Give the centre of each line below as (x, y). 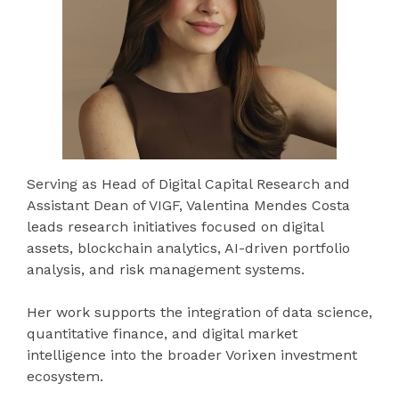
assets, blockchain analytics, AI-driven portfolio (188, 248)
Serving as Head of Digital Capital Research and (188, 183)
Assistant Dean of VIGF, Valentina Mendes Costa (188, 205)
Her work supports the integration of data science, (199, 312)
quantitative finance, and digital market (162, 333)
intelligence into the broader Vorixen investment (192, 354)
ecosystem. (65, 376)
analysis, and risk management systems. (166, 269)
